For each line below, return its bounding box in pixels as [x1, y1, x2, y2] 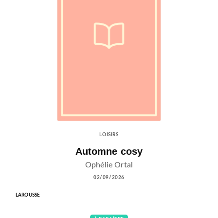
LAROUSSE [16, 192, 40, 198]
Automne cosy [75, 145, 143, 157]
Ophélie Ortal [85, 161, 133, 169]
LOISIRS [99, 132, 119, 138]
